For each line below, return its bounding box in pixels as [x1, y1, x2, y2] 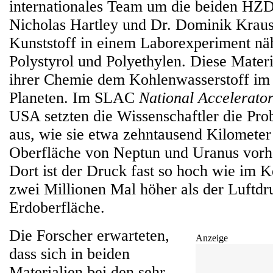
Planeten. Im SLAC [9, 89, 139, 107]
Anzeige [196, 233, 228, 243]
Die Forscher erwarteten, [9, 227, 169, 244]
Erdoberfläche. [9, 199, 105, 216]
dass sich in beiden [9, 245, 130, 263]
